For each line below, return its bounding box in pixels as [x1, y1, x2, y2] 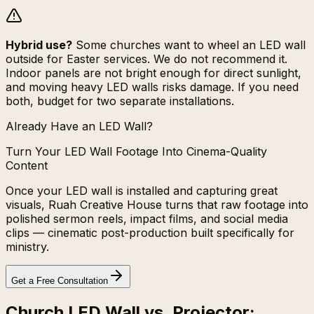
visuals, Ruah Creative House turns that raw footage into [6, 198, 308, 212]
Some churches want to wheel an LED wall [76, 38, 306, 53]
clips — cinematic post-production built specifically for [6, 226, 294, 240]
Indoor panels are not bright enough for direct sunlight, [6, 66, 301, 81]
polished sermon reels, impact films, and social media [6, 212, 288, 226]
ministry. [6, 240, 49, 254]
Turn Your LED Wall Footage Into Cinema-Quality [6, 144, 267, 159]
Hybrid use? [6, 38, 72, 53]
